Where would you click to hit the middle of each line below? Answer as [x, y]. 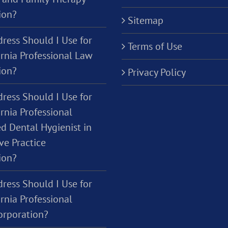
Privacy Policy [157, 73]
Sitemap [146, 21]
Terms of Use [155, 47]
